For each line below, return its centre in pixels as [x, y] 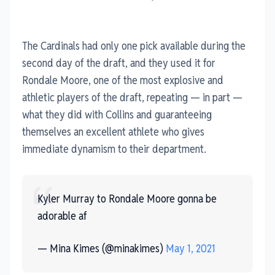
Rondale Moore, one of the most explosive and [123, 80]
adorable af [62, 215]
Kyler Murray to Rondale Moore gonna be [127, 198]
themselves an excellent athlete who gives [113, 131]
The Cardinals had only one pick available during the [134, 45]
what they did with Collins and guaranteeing [117, 114]
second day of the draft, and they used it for [119, 63]
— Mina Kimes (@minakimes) [102, 248]
